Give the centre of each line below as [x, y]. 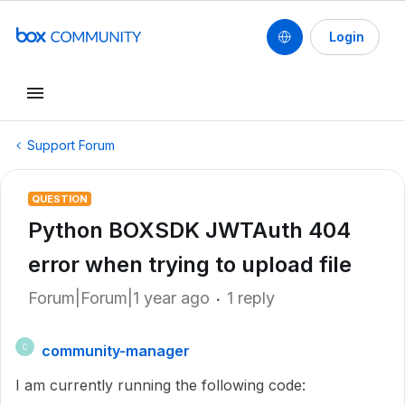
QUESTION [60, 199]
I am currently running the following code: [160, 385]
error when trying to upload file [190, 264]
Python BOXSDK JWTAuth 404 [189, 230]
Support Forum [71, 145]
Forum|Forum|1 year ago [119, 298]
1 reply [251, 298]
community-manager [116, 351]
